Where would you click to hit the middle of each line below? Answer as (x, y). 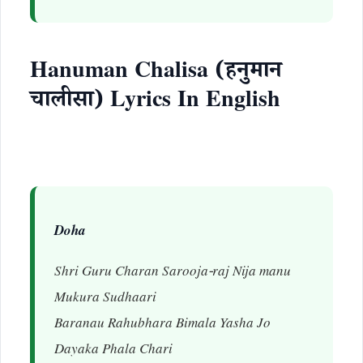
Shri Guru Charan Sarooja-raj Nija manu (173, 273)
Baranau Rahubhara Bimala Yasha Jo (162, 325)
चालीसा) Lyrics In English (155, 103)
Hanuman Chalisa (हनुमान (156, 74)
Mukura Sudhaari (105, 299)
